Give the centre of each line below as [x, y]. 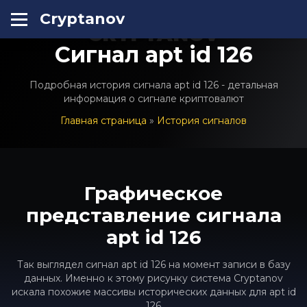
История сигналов [202, 121]
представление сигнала [153, 215]
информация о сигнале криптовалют [153, 99]
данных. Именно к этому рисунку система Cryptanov [153, 278]
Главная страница [103, 121]
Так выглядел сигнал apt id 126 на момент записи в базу [153, 265]
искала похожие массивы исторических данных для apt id [153, 292]
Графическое [153, 193]
